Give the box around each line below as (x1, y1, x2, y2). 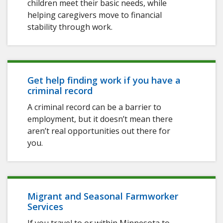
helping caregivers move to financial (27, 9, 162, 21)
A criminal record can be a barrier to (27, 102, 161, 113)
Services (27, 201, 66, 213)
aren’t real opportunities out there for (27, 125, 170, 137)
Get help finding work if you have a (27, 74, 181, 87)
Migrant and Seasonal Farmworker (27, 190, 178, 203)
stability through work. (27, 21, 112, 33)
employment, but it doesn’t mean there (27, 113, 173, 125)
